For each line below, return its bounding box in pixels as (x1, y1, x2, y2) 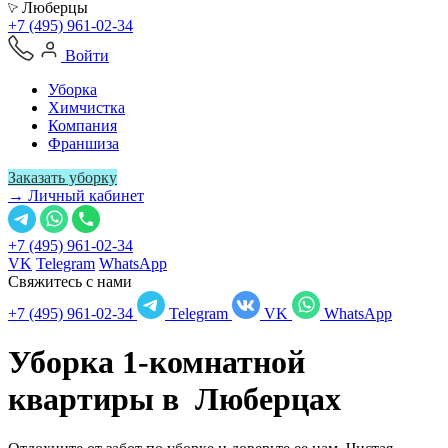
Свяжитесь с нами (8, 273, 132, 290)
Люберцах (195, 381, 341, 418)
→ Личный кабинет (8, 187, 144, 204)
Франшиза (48, 135, 119, 152)
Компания (48, 117, 117, 134)
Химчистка (48, 99, 125, 116)
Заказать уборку (8, 169, 117, 186)
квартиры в (8, 381, 195, 418)
